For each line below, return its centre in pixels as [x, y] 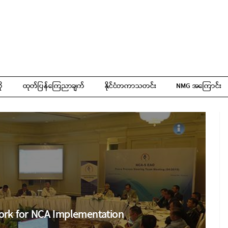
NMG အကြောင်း [199, 86]
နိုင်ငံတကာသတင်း [131, 86]
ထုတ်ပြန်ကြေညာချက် [54, 86]
